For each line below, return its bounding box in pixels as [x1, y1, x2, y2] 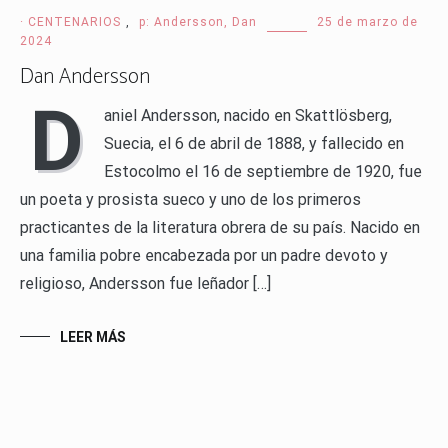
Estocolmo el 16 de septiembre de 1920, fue [104, 162, 422, 182]
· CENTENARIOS [20, 15, 121, 30]
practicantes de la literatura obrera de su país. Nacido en [20, 218, 420, 238]
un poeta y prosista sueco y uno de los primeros [20, 190, 361, 210]
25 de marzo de [317, 15, 418, 30]
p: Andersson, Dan [139, 15, 257, 30]
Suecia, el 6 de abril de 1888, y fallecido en [104, 134, 404, 154]
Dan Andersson [20, 60, 150, 95]
